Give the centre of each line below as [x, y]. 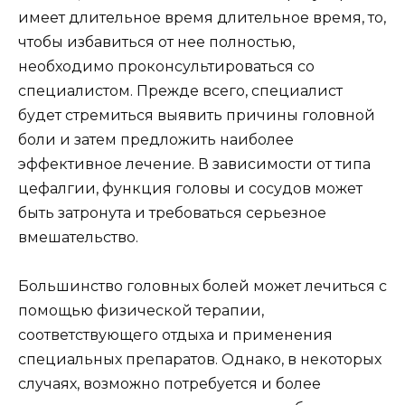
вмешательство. [78, 238]
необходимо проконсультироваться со [166, 67]
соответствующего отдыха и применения [175, 335]
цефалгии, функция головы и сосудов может [190, 189]
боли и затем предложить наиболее [156, 140]
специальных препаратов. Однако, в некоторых [200, 360]
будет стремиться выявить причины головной [197, 116]
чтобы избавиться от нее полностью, [156, 42]
